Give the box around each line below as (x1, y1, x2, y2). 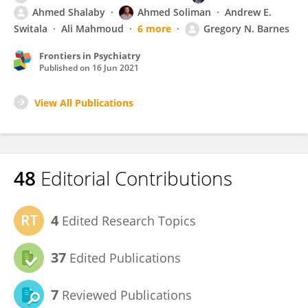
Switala (14, 22, 47, 35)
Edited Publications (66, 250, 181, 266)
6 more (137, 22, 171, 35)
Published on (39, 62, 92, 74)
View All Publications (34, 96, 133, 109)
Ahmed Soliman (137, 5, 211, 19)
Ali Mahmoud (61, 22, 124, 35)
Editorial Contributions (36, 165, 232, 191)
